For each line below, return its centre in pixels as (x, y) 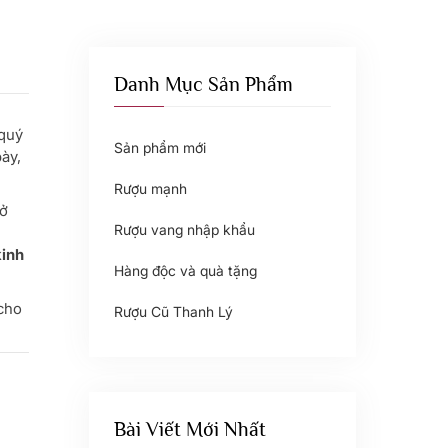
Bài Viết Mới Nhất (189, 429)
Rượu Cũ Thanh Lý (173, 311)
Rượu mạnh (150, 188)
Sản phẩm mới (159, 147)
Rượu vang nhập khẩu (184, 229)
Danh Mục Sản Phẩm (203, 84)
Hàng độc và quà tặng (185, 270)
